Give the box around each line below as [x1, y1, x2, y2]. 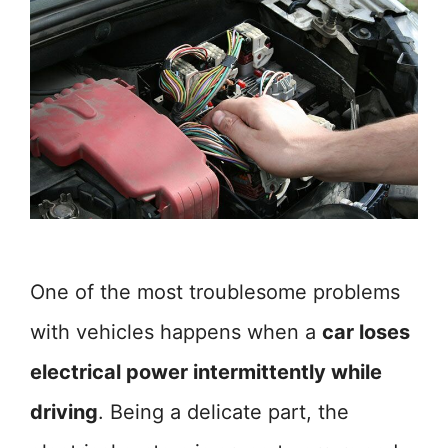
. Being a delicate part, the [98, 399, 349, 424]
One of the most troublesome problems [30, 279, 400, 304]
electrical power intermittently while [30, 359, 382, 384]
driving [30, 399, 98, 424]
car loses [322, 319, 410, 344]
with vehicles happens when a [30, 319, 322, 344]
